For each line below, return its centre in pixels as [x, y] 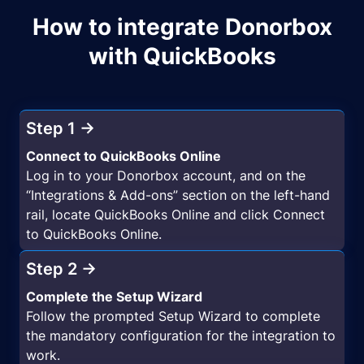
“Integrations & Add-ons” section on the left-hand [178, 195]
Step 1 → [61, 129]
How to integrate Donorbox [182, 27]
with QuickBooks [182, 56]
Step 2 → [61, 269]
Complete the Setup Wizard [114, 297]
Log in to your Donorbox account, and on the [166, 176]
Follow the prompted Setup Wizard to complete [173, 316]
